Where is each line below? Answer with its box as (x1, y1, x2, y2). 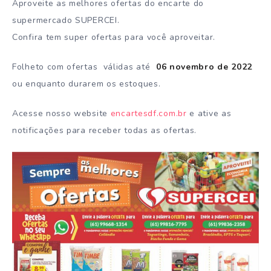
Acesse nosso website (12, 108, 111, 120)
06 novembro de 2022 (150, 61, 253, 73)
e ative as (186, 108, 232, 120)
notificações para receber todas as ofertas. (12, 125, 197, 137)
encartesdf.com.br (110, 108, 187, 120)
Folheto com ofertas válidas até (12, 61, 151, 73)
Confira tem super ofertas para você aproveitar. (12, 31, 215, 44)
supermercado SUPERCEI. (12, 15, 120, 27)
